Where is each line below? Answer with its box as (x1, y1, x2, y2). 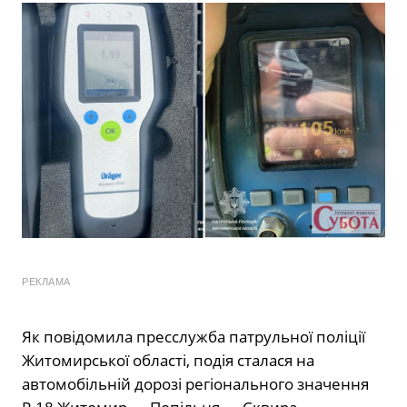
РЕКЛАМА (22, 276, 71, 288)
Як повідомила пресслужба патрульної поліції (22, 326, 365, 348)
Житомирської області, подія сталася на (22, 350, 314, 372)
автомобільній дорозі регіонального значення (22, 373, 369, 395)
